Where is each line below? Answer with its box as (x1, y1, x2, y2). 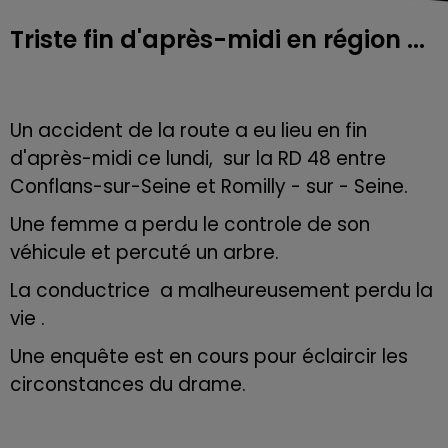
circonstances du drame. (10, 370, 246, 398)
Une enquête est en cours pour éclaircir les (10, 342, 408, 370)
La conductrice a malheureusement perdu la (10, 276, 433, 304)
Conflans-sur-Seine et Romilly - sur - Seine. (10, 172, 418, 200)
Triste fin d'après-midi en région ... (10, 22, 425, 56)
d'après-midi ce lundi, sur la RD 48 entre (10, 144, 386, 172)
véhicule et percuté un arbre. (10, 238, 289, 266)
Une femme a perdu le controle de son (10, 210, 370, 238)
